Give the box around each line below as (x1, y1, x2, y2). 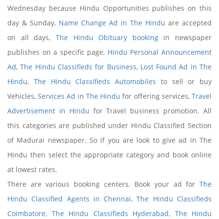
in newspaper (158, 33, 212, 42)
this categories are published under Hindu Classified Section (7, 121, 212, 130)
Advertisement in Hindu (7, 106, 89, 115)
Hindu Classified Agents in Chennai (7, 194, 131, 203)
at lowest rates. (7, 165, 57, 174)
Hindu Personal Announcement (107, 47, 212, 57)
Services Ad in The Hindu (38, 91, 121, 101)
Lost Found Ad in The (140, 62, 212, 71)
